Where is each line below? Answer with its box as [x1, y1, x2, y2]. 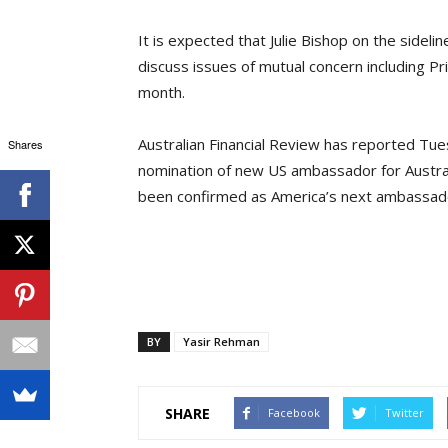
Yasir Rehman [183, 334, 260, 350]
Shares [7, 136, 43, 152]
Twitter [385, 405, 424, 421]
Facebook [268, 405, 320, 421]
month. [138, 82, 185, 103]
